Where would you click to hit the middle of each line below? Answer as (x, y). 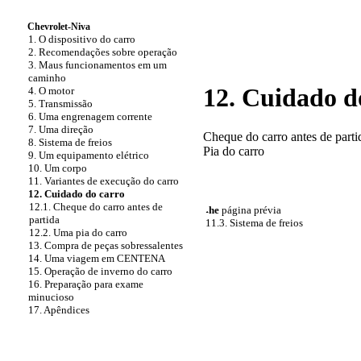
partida (44, 220)
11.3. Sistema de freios (254, 223)
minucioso (51, 297)
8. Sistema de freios (70, 142)
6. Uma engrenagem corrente (90, 116)
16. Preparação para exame (86, 284)
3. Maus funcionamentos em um (98, 65)
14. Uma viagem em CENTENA (97, 258)
